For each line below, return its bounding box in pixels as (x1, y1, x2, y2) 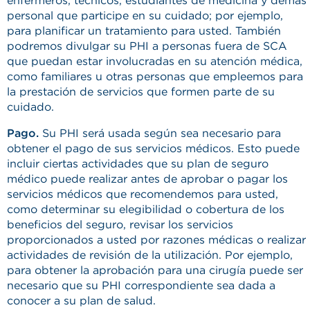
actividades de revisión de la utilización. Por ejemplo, (7, 248, 293, 262)
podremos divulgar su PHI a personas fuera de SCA (7, 39, 287, 53)
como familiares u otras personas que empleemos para (7, 70, 303, 83)
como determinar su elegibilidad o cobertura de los (7, 203, 284, 216)
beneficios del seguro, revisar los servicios (7, 218, 233, 231)
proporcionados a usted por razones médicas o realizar (7, 233, 306, 246)
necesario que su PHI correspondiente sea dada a (7, 279, 275, 292)
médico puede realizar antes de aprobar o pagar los (7, 172, 288, 185)
